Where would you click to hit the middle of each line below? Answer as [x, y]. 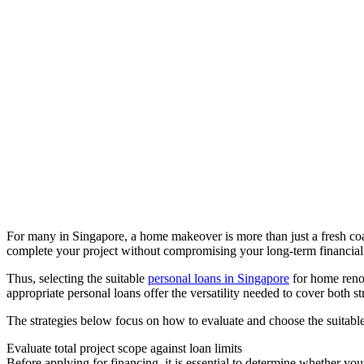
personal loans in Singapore [219, 278]
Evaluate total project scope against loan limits [124, 348]
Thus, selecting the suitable [77, 278]
